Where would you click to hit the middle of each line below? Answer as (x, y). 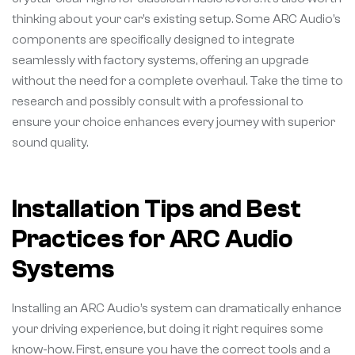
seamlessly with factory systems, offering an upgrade (160, 60)
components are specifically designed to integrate (153, 39)
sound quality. (50, 142)
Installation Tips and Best (157, 209)
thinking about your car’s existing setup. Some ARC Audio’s (176, 19)
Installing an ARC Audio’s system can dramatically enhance (177, 308)
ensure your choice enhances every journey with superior (174, 122)
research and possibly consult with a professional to (158, 101)
